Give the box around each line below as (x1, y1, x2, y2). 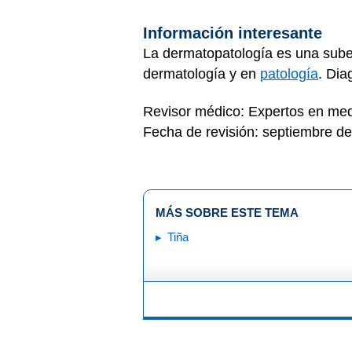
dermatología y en (143, 65, 260, 82)
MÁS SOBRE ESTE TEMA (156, 205, 299, 219)
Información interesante (143, 24, 327, 42)
